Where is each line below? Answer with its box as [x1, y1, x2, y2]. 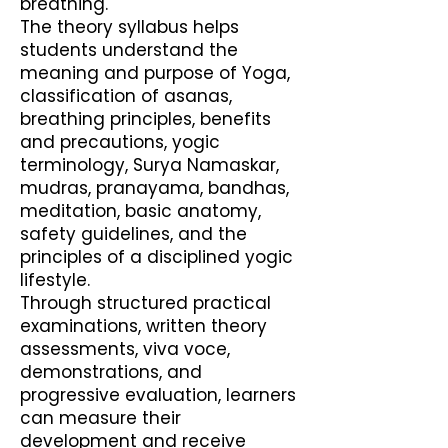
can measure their [20, 406, 181, 430]
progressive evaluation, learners [20, 383, 296, 407]
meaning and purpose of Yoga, [20, 61, 290, 85]
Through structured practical [20, 291, 271, 315]
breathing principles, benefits [20, 107, 271, 131]
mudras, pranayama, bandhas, [20, 176, 289, 200]
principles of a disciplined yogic [20, 245, 293, 269]
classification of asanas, [20, 84, 232, 108]
